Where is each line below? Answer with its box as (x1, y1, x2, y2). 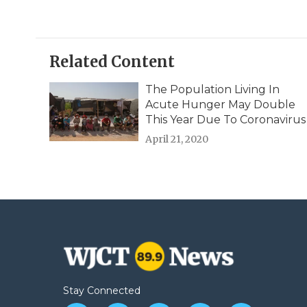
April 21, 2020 (145, 133, 208, 146)
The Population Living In (145, 83, 280, 97)
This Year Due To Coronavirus (145, 113, 306, 127)
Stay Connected (63, 284, 140, 297)
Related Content (49, 52, 175, 72)
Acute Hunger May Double (145, 98, 295, 112)
